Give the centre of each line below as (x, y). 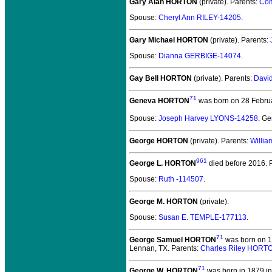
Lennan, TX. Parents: (165, 248)
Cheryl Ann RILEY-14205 (200, 18)
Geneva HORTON (159, 101)
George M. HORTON (164, 202)
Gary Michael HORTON (169, 40)
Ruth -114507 (181, 179)
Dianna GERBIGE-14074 (200, 56)
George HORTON (159, 141)
